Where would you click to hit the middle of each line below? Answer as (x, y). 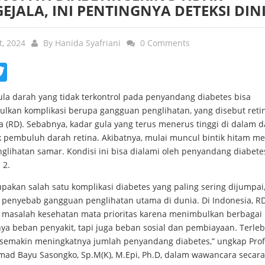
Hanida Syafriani (88, 43)
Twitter (21, 71)
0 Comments (165, 43)
